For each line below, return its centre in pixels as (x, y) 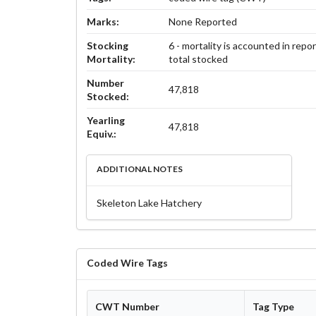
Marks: (103, 22)
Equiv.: (101, 134)
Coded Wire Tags (127, 262)
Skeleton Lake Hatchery (149, 203)
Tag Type (273, 306)
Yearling (105, 121)
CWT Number (127, 306)
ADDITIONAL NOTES (139, 169)
